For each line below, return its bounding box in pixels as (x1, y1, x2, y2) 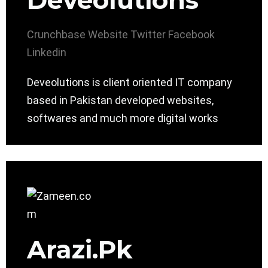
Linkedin (27, 46, 66, 59)
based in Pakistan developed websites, (27, 94, 214, 107)
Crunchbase (27, 28, 86, 41)
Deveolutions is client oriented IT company (27, 76, 232, 89)
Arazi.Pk (27, 234, 133, 266)
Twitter (130, 28, 166, 41)
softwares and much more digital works (27, 112, 218, 125)
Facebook (168, 28, 215, 41)
